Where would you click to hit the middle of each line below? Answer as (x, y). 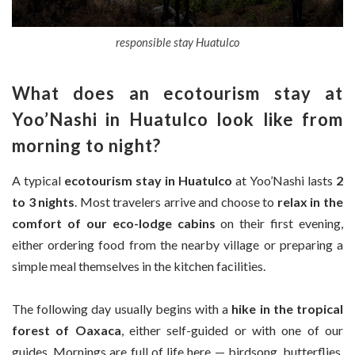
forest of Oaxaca (67, 330)
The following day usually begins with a (122, 309)
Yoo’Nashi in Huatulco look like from (177, 119)
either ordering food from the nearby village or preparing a (177, 244)
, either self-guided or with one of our (232, 330)
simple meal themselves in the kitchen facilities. (139, 265)
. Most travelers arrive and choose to (176, 201)
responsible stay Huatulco (177, 42)
